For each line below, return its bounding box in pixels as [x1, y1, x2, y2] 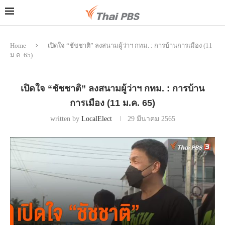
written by [50, 115, 81, 123]
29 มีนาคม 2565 [127, 115, 175, 123]
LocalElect [81, 115, 112, 123]
